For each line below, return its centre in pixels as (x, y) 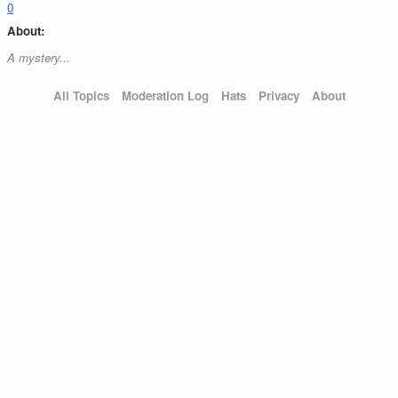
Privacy (279, 95)
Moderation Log (165, 95)
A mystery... (39, 57)
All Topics (81, 95)
